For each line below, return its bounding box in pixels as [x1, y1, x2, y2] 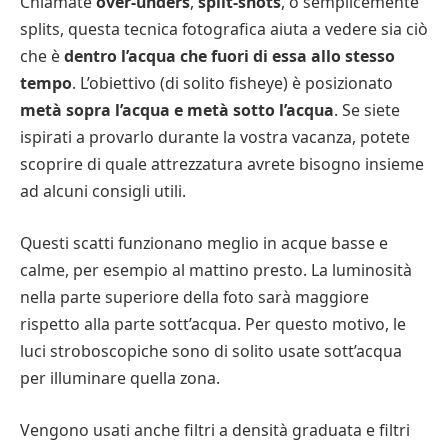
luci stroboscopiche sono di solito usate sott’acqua [20, 340, 402, 363]
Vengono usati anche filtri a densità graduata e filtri [20, 418, 410, 441]
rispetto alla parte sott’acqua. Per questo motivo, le [20, 313, 406, 336]
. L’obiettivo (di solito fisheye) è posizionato [72, 72, 393, 95]
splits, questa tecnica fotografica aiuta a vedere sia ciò [20, 18, 428, 41]
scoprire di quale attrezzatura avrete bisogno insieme [20, 153, 424, 176]
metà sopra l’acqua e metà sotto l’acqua [20, 99, 334, 122]
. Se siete [334, 99, 400, 122]
